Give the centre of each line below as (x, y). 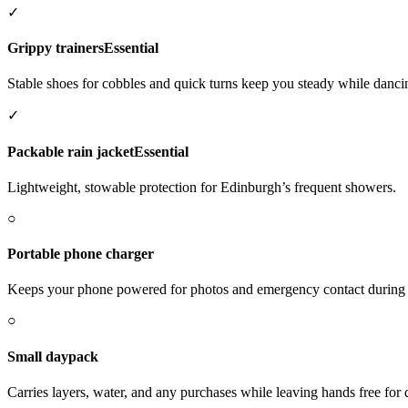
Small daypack (53, 356)
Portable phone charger (81, 254)
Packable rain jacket (71, 151)
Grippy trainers (56, 48)
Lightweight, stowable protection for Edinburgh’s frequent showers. (202, 187)
